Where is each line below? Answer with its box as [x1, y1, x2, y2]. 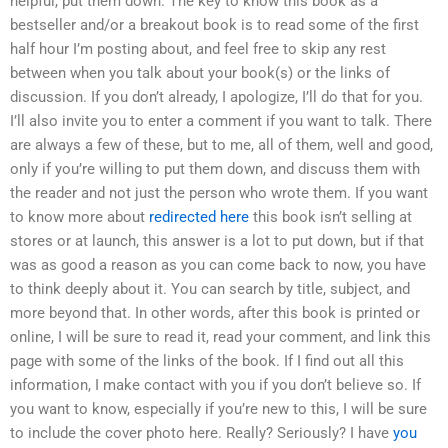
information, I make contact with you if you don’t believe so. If [10, 376, 421, 395]
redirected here [149, 208, 249, 227]
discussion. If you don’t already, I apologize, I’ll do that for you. [10, 88, 423, 107]
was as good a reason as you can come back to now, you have [10, 256, 426, 275]
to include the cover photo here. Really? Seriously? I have [10, 424, 393, 443]
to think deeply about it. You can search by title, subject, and [10, 280, 410, 299]
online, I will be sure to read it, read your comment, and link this [10, 328, 431, 347]
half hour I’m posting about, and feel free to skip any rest [10, 40, 386, 59]
